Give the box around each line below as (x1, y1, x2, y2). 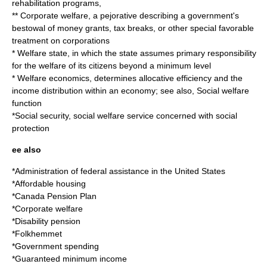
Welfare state (17, 48, 67, 58)
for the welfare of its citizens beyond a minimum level (12, 61, 211, 70)
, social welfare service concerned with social (69, 111, 237, 120)
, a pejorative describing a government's (88, 11, 239, 20)
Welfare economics (17, 73, 89, 83)
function (12, 98, 42, 108)
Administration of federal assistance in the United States (15, 166, 225, 176)
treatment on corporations (12, 36, 110, 45)
